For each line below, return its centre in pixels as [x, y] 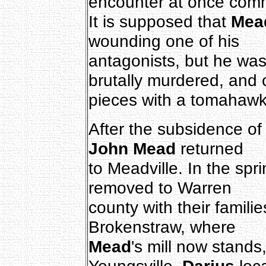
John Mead [132, 148]
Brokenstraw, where [162, 227]
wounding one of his [164, 41]
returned [209, 148]
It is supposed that [159, 21]
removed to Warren [160, 187]
